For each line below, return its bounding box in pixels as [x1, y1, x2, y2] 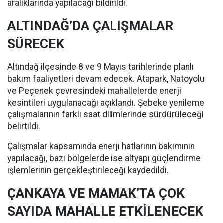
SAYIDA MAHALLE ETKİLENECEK [7, 204, 203, 219]
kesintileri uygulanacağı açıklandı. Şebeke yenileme [7, 98, 204, 108]
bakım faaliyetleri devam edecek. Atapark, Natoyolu [7, 74, 205, 84]
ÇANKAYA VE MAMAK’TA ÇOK [7, 186, 185, 201]
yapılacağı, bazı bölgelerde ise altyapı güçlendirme [7, 153, 201, 164]
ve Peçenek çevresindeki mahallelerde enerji [7, 86, 181, 96]
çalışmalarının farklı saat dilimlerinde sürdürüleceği [7, 110, 204, 120]
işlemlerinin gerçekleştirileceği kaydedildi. [7, 165, 169, 176]
